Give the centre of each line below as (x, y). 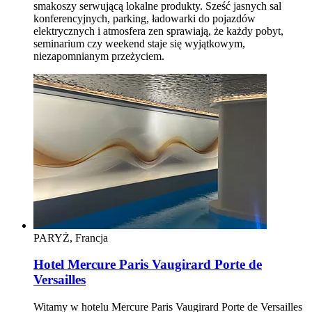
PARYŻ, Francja (71, 237)
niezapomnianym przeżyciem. (99, 56)
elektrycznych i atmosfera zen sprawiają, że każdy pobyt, (158, 31)
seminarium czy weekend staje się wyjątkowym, (139, 43)
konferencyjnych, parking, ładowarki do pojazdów (145, 18)
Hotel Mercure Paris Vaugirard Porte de (148, 265)
